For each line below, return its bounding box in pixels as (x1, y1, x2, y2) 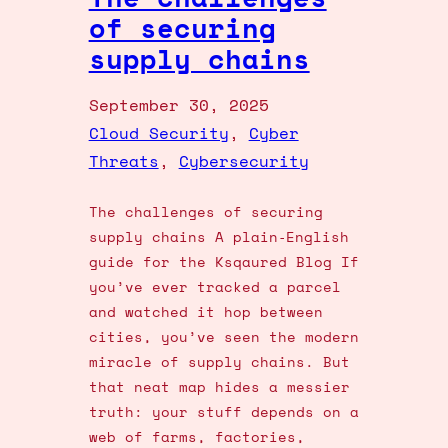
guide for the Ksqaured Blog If (88, 251, 359, 273)
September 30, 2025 (88, 93, 269, 118)
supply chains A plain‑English (88, 226, 349, 248)
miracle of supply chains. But (88, 351, 350, 373)
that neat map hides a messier (88, 376, 350, 398)
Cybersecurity (178, 149, 309, 174)
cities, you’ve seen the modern (88, 326, 359, 348)
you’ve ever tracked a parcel (88, 276, 341, 298)
